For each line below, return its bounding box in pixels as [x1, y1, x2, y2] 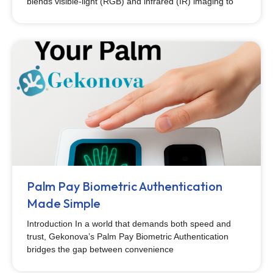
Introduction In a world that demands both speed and [27, 219, 231, 229]
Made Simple [27, 196, 101, 211]
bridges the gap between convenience [27, 244, 174, 254]
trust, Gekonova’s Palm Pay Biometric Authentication [27, 232, 229, 241]
